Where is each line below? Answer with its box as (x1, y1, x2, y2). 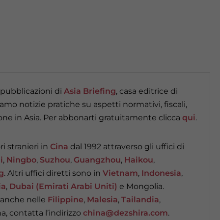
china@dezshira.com (83, 208, 168, 218)
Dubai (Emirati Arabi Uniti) (9, 182, 117, 191)
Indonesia (141, 168, 181, 178)
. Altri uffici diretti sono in (4, 168, 103, 178)
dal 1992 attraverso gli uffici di (68, 142, 184, 151)
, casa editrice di (116, 86, 178, 96)
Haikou (124, 155, 153, 165)
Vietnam (103, 168, 138, 178)
